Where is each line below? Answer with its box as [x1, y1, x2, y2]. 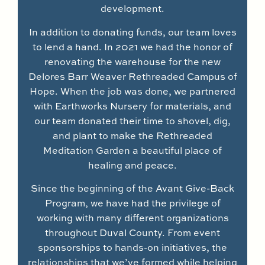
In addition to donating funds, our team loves [28, 25, 237, 38]
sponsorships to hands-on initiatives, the [38, 241, 227, 254]
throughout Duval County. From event [45, 226, 220, 240]
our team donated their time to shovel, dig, [34, 114, 231, 127]
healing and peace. [88, 158, 177, 172]
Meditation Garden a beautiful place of [43, 143, 222, 157]
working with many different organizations [36, 211, 229, 225]
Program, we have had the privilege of [44, 196, 221, 210]
